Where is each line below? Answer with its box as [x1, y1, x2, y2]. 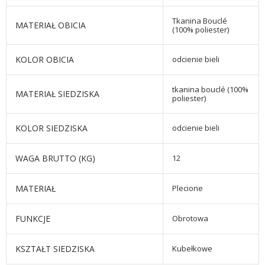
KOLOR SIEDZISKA [15, 122, 88, 134]
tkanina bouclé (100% [172, 84, 248, 95]
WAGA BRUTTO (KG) [15, 153, 95, 164]
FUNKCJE [15, 213, 50, 225]
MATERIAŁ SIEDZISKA [15, 88, 99, 100]
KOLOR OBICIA [15, 54, 74, 66]
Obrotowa [172, 213, 208, 224]
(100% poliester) [172, 24, 229, 35]
